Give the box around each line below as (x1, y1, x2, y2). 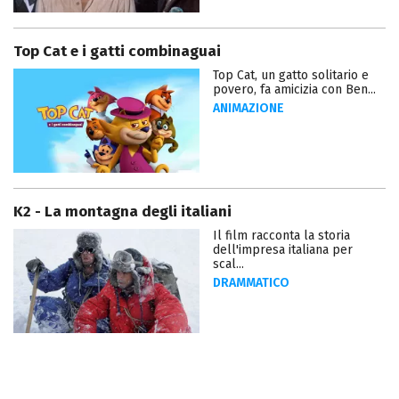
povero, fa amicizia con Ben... (213, 81, 376, 97)
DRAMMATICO (213, 274, 289, 290)
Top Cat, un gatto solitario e (213, 67, 369, 83)
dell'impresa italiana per (213, 241, 353, 257)
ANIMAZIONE (213, 100, 284, 116)
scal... (213, 256, 244, 272)
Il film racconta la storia (213, 227, 350, 243)
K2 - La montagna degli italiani (13, 201, 232, 221)
